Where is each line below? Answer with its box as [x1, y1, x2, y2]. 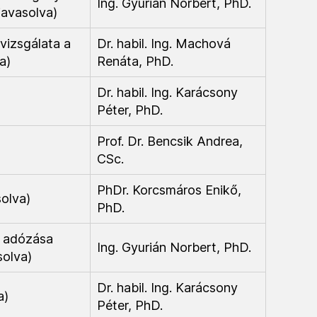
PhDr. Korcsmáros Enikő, [97, 183, 241, 197]
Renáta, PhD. [97, 54, 173, 69]
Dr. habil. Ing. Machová [97, 36, 231, 51]
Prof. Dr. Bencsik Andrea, [97, 134, 243, 149]
